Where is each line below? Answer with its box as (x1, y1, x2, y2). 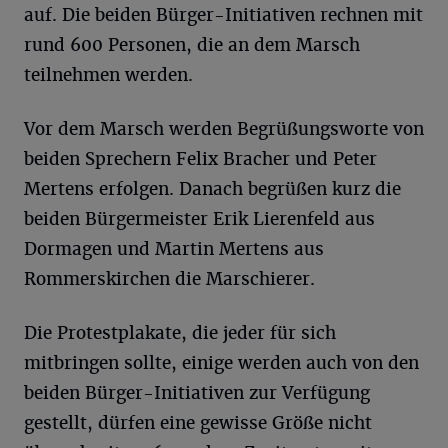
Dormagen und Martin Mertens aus (24, 238, 324, 260)
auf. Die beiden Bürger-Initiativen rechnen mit (24, 4, 423, 26)
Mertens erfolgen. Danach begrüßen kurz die (24, 178, 401, 200)
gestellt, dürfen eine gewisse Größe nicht (24, 412, 372, 434)
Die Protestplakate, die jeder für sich (24, 322, 336, 344)
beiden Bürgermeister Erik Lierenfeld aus (24, 208, 375, 230)
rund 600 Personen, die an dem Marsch (24, 34, 360, 56)
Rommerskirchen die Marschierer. (24, 268, 315, 290)
